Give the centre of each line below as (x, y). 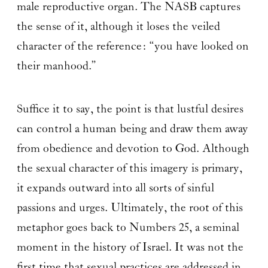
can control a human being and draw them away (132, 129)
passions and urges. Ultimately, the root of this (130, 208)
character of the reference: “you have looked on (133, 46)
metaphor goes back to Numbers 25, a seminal (128, 228)
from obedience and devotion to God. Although (133, 149)
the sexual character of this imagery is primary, (129, 169)
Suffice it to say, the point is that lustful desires (130, 109)
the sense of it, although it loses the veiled (118, 26)
